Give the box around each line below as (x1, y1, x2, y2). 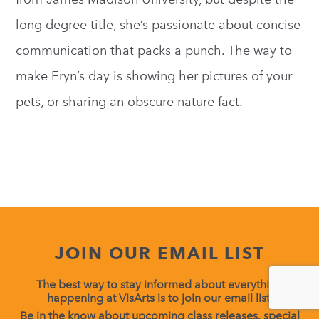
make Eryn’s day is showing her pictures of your (16, 68, 293, 85)
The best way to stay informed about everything (36, 277, 283, 291)
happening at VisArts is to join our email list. (46, 291, 273, 305)
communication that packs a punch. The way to (16, 43, 293, 59)
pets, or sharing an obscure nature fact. (16, 94, 244, 110)
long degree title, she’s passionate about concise (16, 17, 301, 33)
